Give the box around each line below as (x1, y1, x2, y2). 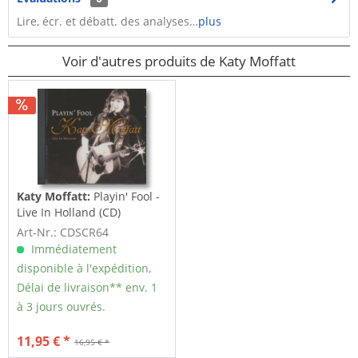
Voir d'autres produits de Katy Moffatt (62, 52, 296, 70)
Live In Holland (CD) (17, 205, 121, 221)
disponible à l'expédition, (17, 261, 152, 276)
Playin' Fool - (93, 189, 161, 205)
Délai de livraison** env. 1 (17, 280, 158, 296)
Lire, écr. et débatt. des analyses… (17, 14, 198, 29)
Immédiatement (28, 241, 117, 257)
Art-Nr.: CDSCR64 (17, 225, 109, 241)
